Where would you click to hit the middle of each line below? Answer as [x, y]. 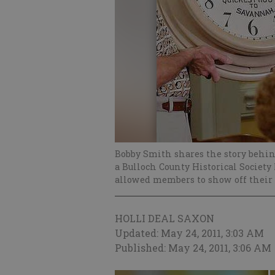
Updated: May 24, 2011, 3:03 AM [189, 233]
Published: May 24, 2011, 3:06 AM [193, 248]
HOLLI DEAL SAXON [165, 218]
